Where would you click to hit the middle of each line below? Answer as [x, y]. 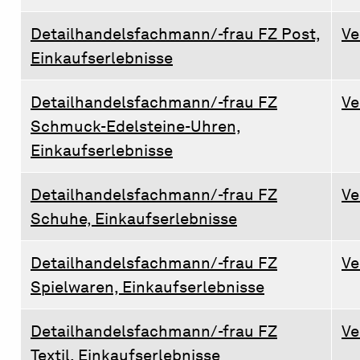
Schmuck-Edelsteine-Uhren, [136, 126]
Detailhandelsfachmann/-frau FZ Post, [176, 33]
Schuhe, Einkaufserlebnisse [134, 218]
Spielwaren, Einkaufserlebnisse [147, 286]
